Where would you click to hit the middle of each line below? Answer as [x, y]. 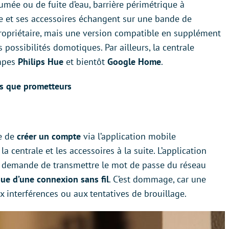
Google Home [134, 62]
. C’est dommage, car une [157, 179]
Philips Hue [41, 62]
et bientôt [85, 62]
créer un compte [49, 136]
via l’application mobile [128, 136]
